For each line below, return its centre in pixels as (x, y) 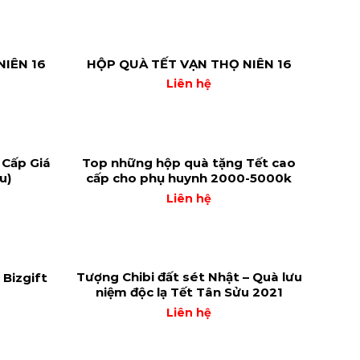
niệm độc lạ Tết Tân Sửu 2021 (189, 292)
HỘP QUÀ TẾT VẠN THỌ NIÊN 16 (189, 63)
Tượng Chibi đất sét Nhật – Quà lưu (189, 277)
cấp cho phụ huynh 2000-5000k (189, 178)
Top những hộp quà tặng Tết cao (189, 163)
